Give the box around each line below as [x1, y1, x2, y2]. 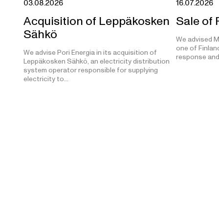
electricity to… [23, 74, 68, 84]
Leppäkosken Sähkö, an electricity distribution [23, 56, 170, 66]
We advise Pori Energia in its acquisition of [23, 47, 157, 57]
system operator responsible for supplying [23, 65, 158, 75]
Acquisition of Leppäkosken [23, 13, 170, 29]
